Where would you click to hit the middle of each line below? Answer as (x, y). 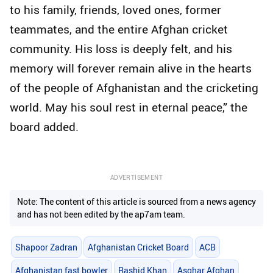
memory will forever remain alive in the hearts (131, 69)
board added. (44, 127)
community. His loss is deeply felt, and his (121, 49)
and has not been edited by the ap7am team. (101, 214)
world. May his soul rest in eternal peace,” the (129, 108)
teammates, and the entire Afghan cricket (119, 30)
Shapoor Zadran (46, 247)
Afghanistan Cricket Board (138, 247)
